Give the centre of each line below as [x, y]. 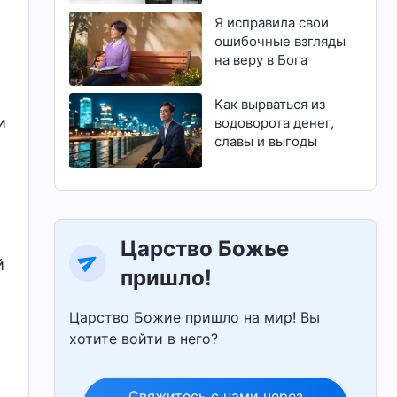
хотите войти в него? [144, 338]
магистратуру [258, 16]
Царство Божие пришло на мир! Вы [195, 317]
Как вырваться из [269, 105]
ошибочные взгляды [280, 42]
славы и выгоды [265, 142]
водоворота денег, [274, 123]
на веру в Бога [261, 60]
